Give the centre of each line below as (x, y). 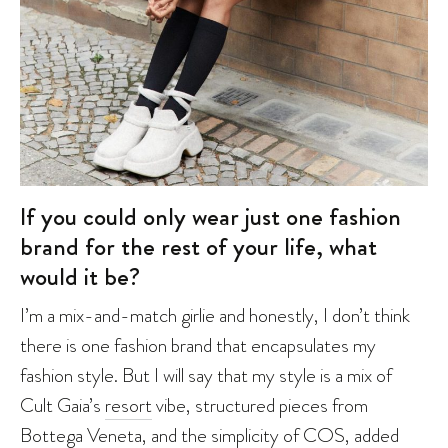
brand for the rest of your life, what (198, 246)
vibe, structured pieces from (260, 404)
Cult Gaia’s (62, 404)
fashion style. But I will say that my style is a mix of (206, 374)
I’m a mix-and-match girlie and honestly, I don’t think (215, 314)
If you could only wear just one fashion (210, 216)
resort (128, 404)
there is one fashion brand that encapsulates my (198, 344)
